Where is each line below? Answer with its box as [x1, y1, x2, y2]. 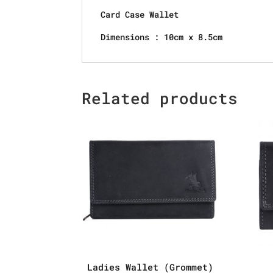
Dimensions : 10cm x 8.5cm [101, 31, 223, 43]
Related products [82, 88, 238, 108]
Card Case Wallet [101, 9, 179, 20]
